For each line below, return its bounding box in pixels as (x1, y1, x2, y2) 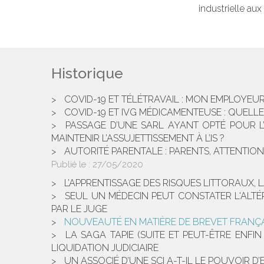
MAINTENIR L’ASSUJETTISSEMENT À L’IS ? (51, 133, 225, 144)
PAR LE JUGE (51, 203, 107, 214)
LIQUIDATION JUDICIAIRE (51, 242, 159, 253)
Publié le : (51, 159, 93, 170)
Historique (51, 64, 123, 82)
